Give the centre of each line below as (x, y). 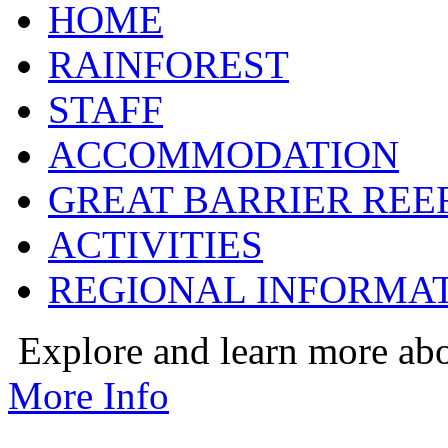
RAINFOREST (168, 64)
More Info (88, 395)
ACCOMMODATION (223, 154)
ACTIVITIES (155, 244)
